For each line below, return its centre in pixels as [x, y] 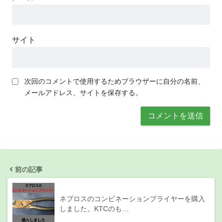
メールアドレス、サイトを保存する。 [83, 92]
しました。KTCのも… [94, 208]
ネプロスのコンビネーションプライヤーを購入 [132, 198]
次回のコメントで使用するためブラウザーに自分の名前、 [114, 81]
